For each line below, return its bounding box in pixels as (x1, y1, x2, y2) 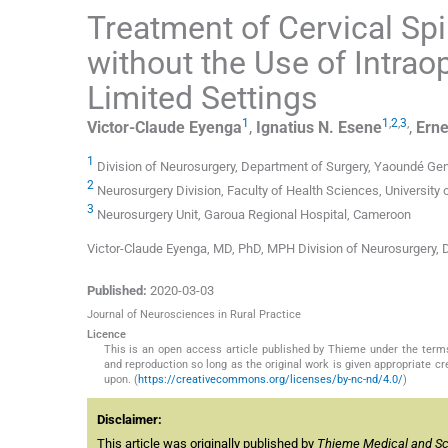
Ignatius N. (256, 117, 334, 137)
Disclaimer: (97, 412, 162, 428)
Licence (87, 328, 126, 342)
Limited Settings (87, 78, 318, 117)
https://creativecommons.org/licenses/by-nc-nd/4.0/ (137, 373, 403, 387)
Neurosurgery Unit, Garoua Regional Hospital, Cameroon (97, 207, 411, 223)
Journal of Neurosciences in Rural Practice (87, 308, 301, 322)
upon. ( (103, 373, 138, 387)
